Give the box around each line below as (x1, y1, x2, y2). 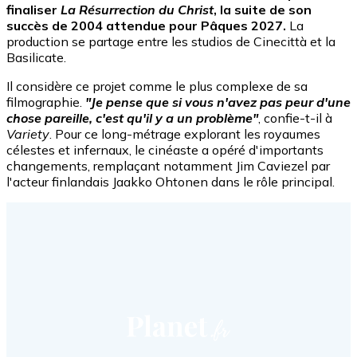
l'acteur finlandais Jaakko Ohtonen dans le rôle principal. (6, 174, 335, 190)
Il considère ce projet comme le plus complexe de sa (6, 78, 308, 95)
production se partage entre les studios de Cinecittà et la (6, 33, 335, 50)
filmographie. (6, 94, 85, 111)
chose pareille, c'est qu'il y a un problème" (6, 110, 258, 127)
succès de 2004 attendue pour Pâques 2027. (6, 18, 289, 34)
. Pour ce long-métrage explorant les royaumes (49, 126, 320, 143)
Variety (6, 126, 49, 143)
